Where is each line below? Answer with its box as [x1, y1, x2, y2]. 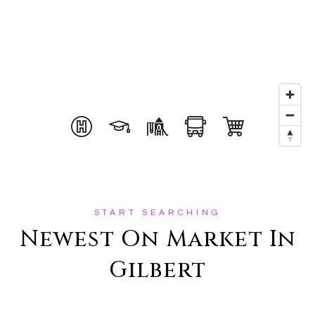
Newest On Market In [19, 224, 296, 255]
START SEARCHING [94, 208, 221, 217]
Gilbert [108, 255, 207, 285]
